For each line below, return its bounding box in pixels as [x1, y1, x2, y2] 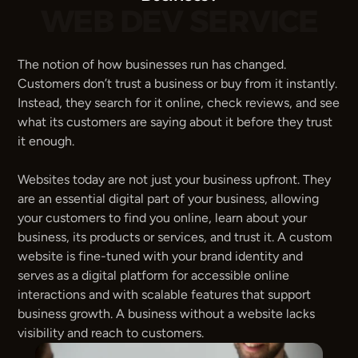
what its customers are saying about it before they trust [18, 114, 333, 129]
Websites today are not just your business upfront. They [18, 172, 332, 187]
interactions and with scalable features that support [18, 287, 312, 302]
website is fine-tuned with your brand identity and [18, 249, 304, 264]
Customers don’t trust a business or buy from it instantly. [18, 76, 338, 91]
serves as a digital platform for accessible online [18, 268, 290, 283]
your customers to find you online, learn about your [18, 210, 308, 225]
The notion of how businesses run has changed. [18, 57, 287, 72]
